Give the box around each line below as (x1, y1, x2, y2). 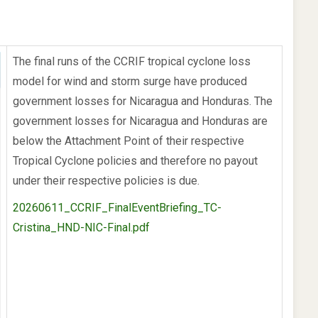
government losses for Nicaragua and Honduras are (12, 114, 268, 128)
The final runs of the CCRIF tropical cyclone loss (12, 55, 251, 68)
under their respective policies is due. (12, 174, 199, 187)
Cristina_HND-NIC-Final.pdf (12, 221, 150, 234)
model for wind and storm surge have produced (12, 75, 247, 88)
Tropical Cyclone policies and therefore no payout (12, 154, 258, 168)
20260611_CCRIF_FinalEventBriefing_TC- (12, 201, 221, 214)
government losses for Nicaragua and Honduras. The (12, 94, 273, 108)
